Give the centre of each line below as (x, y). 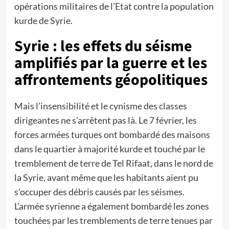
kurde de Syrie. (43, 20)
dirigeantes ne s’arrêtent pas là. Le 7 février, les (105, 120)
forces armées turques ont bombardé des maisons (112, 134)
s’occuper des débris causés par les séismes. (99, 192)
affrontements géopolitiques (111, 80)
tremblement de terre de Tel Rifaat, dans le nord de (113, 163)
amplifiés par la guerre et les (110, 63)
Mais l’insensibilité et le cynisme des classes (100, 106)
